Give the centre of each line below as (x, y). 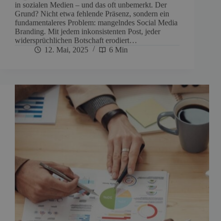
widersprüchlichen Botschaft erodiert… (76, 40)
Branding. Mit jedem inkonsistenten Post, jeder (88, 31)
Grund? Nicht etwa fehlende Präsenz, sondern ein (92, 13)
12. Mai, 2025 (66, 49)
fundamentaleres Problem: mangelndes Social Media (96, 22)
